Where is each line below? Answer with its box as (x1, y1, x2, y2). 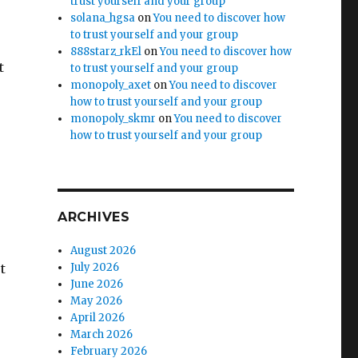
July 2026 (70, 261, 120, 274)
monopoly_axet (70, 78, 152, 92)
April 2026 (70, 311, 125, 324)
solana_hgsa (70, 11, 136, 25)
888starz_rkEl (70, 45, 142, 58)
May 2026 (70, 294, 123, 308)
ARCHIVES (57, 209, 130, 225)
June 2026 (70, 277, 124, 291)
